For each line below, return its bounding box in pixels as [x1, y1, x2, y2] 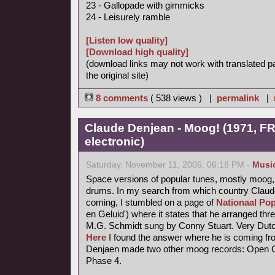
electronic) [85, 135, 144, 148]
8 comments [93, 93, 150, 103]
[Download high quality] [86, 47, 188, 57]
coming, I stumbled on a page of [86, 197, 216, 207]
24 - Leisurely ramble [86, 12, 170, 22]
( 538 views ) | [150, 93, 217, 103]
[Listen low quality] [86, 35, 168, 45]
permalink [217, 93, 259, 103]
